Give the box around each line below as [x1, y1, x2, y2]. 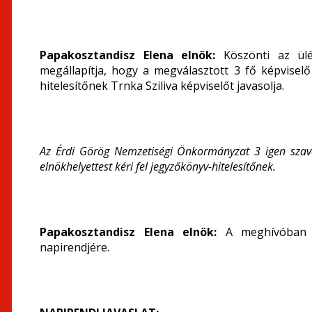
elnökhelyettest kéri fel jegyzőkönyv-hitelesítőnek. [40, 159, 276, 174]
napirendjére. [40, 240, 109, 255]
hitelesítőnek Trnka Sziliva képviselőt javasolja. [40, 78, 284, 93]
